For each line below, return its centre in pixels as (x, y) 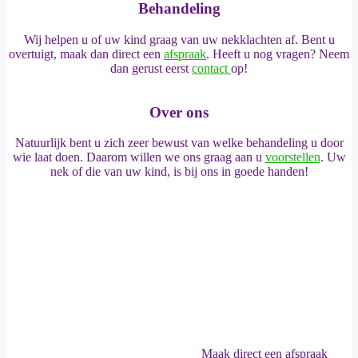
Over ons (179, 112)
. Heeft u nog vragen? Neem (278, 54)
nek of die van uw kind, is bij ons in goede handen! (179, 172)
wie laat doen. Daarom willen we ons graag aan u (139, 157)
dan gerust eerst (151, 69)
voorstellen (292, 157)
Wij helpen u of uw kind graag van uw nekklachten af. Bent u (179, 40)
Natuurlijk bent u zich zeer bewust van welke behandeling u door (179, 143)
